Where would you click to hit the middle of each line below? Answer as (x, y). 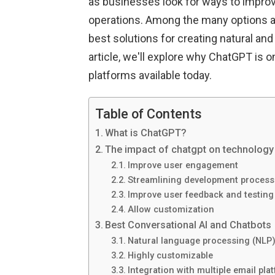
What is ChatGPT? (146, 133)
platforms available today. (150, 76)
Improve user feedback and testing (200, 195)
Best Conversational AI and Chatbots (188, 225)
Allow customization (171, 210)
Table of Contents (149, 114)
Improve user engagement (183, 165)
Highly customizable (170, 256)
